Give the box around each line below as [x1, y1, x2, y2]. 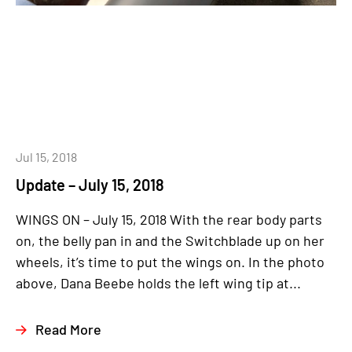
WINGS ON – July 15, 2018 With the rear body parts [16, 211, 322, 229]
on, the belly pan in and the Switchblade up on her [16, 232, 324, 250]
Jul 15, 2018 [16, 149, 77, 165]
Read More [35, 321, 101, 339]
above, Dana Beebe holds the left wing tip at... [16, 274, 301, 292]
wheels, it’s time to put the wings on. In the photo [16, 253, 324, 271]
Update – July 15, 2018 [16, 175, 164, 195]
